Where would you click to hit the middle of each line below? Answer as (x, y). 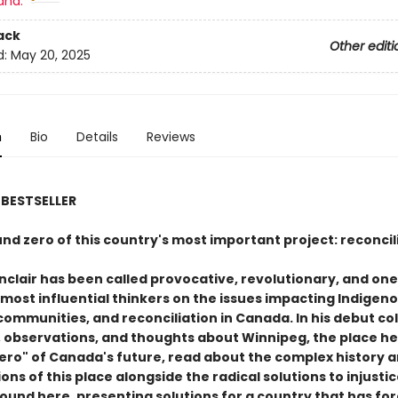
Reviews (171, 137)
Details (97, 137)
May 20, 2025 (50, 56)
